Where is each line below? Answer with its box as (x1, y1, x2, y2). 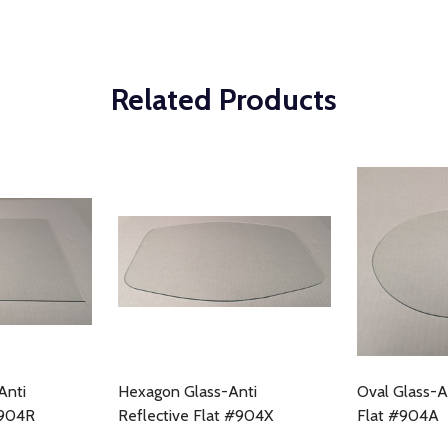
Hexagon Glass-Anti (118, 382, 257, 401)
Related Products (111, 81, 337, 118)
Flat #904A (357, 406, 439, 425)
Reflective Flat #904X (118, 406, 273, 425)
